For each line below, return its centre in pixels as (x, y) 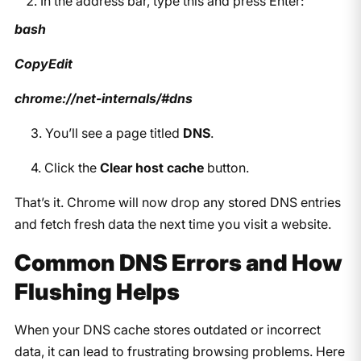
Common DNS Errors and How (178, 262)
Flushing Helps (97, 291)
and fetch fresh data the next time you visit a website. (172, 224)
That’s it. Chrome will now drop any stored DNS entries (177, 202)
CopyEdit (45, 63)
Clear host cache (151, 167)
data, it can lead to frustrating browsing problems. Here (179, 351)
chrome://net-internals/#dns (105, 98)
